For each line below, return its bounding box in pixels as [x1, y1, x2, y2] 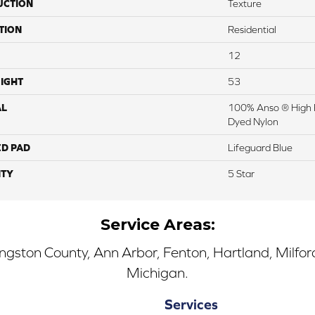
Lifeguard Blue [228, 141, 292, 153]
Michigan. [127, 264, 188, 281]
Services [165, 295, 218, 312]
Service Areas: [100, 214, 215, 234]
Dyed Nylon [228, 115, 278, 127]
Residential [228, 23, 276, 35]
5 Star [228, 167, 255, 179]
